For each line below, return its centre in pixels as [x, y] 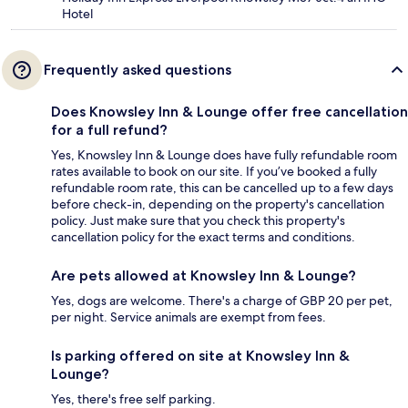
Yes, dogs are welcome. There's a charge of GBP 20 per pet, [222, 301]
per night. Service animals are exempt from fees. [189, 317]
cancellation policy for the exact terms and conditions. [203, 237]
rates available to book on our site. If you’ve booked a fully [214, 172]
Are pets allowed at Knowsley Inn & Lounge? [204, 276]
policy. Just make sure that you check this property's [198, 221]
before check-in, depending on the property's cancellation [218, 204]
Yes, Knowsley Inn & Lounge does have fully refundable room [224, 155]
